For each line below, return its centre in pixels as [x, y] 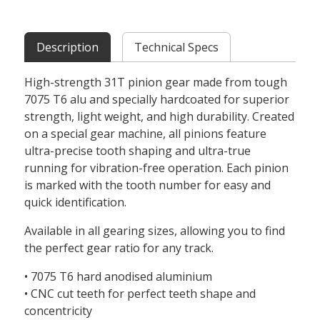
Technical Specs [177, 47]
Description [68, 47]
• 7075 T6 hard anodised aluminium [119, 277]
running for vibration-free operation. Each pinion [157, 168]
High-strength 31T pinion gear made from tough [156, 82]
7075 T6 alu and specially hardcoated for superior [157, 100]
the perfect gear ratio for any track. [119, 248]
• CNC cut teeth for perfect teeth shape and [140, 294]
